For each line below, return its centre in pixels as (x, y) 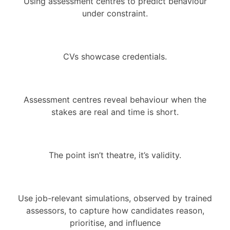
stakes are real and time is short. (115, 112)
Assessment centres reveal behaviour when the (115, 99)
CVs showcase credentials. (115, 56)
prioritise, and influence (115, 223)
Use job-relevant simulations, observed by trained (115, 198)
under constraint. (115, 13)
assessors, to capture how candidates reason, (115, 210)
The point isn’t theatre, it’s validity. (115, 155)
